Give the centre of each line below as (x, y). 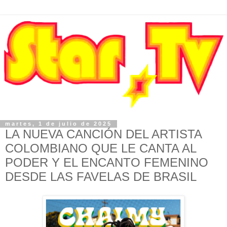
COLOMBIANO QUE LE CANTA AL (101, 148)
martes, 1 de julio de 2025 (59, 124)
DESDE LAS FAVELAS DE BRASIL (101, 176)
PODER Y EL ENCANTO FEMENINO (107, 162)
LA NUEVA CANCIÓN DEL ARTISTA (103, 134)
